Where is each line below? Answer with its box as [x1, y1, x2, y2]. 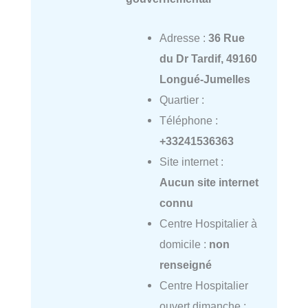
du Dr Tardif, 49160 [159, 52, 257, 65]
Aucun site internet [159, 175, 258, 188]
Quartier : [159, 93, 204, 106]
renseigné [159, 258, 212, 271]
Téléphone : [159, 113, 218, 126]
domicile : [159, 237, 209, 250]
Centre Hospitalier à [159, 217, 257, 230]
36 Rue [208, 31, 245, 44]
